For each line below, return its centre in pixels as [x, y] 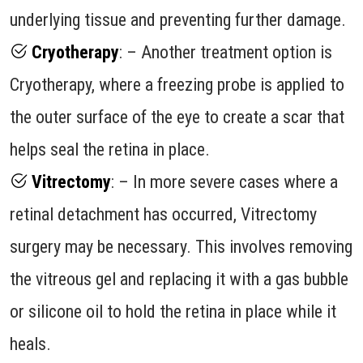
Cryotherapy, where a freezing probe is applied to [177, 84]
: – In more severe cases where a [224, 181]
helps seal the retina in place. [110, 149]
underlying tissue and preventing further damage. [178, 19]
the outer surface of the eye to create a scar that [177, 117]
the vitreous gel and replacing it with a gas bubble [179, 279]
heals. [30, 344]
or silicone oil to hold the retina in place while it [173, 311]
